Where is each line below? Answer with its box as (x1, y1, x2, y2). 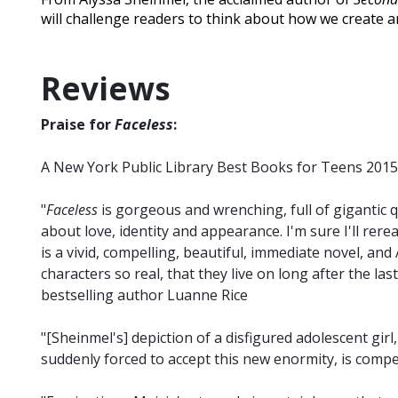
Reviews (41, 68, 171, 110)
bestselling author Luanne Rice (41, 285, 248, 306)
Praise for (41, 115, 115, 135)
